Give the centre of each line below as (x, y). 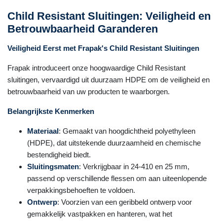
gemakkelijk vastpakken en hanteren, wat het (100, 214)
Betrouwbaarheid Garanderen (83, 29)
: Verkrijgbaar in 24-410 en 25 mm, (134, 166)
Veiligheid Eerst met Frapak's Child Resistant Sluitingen (103, 48)
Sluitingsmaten (53, 166)
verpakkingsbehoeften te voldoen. (81, 190)
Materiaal (43, 131)
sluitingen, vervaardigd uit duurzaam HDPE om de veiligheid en (109, 80)
